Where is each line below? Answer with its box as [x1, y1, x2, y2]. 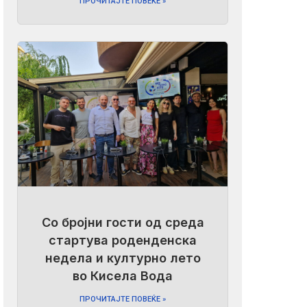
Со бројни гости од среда [41, 215, 204, 230]
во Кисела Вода [73, 269, 173, 284]
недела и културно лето [45, 251, 201, 266]
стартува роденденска [49, 233, 197, 248]
